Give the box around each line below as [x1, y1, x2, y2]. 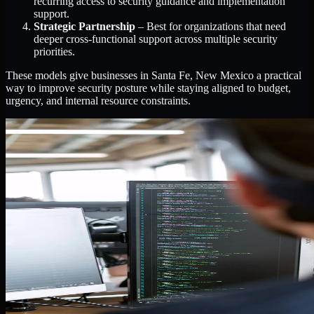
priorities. [34, 46, 75, 58]
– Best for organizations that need [135, 20, 286, 33]
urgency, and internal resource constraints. [6, 95, 191, 107]
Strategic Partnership [34, 20, 135, 33]
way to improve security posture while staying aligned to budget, [6, 82, 291, 95]
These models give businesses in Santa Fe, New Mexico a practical [6, 69, 301, 82]
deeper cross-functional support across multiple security [34, 33, 278, 46]
